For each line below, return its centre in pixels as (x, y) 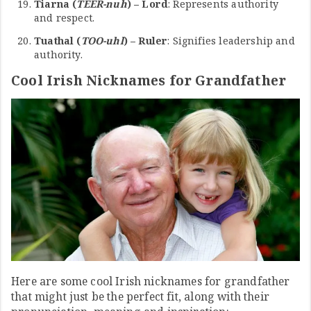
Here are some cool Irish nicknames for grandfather (151, 281)
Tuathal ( (58, 40)
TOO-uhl (102, 40)
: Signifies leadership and (231, 40)
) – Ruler (145, 40)
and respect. (65, 17)
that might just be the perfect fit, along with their (140, 296)
